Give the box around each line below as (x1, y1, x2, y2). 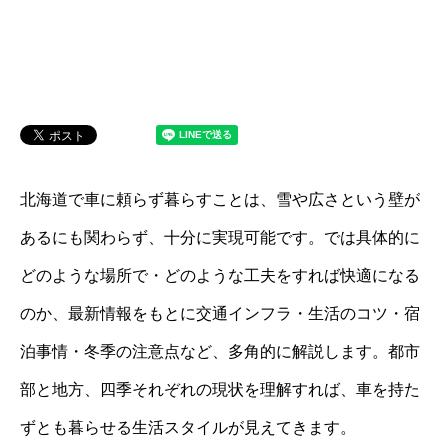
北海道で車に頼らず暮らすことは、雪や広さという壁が (20, 191, 420, 208)
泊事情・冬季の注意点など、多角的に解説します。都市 (20, 343, 420, 360)
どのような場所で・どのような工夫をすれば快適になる (20, 267, 420, 284)
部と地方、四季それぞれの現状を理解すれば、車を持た (20, 381, 420, 398)
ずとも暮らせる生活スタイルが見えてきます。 (20, 419, 356, 436)
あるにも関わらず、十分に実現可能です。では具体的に (20, 229, 420, 246)
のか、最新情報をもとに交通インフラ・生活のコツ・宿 (20, 305, 420, 322)
